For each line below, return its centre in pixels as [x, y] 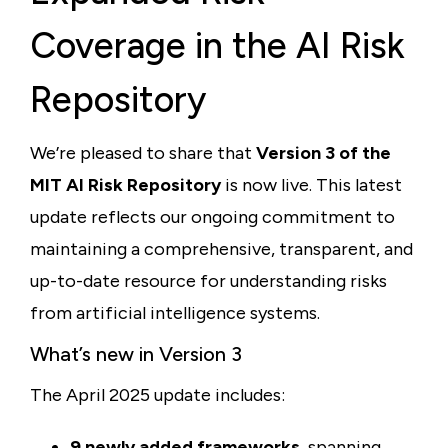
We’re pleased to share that [143, 153]
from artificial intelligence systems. [175, 313]
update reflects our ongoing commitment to [212, 217]
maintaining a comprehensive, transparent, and [221, 249]
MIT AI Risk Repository [125, 185]
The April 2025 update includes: [157, 395]
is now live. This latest [311, 185]
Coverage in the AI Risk [217, 45]
